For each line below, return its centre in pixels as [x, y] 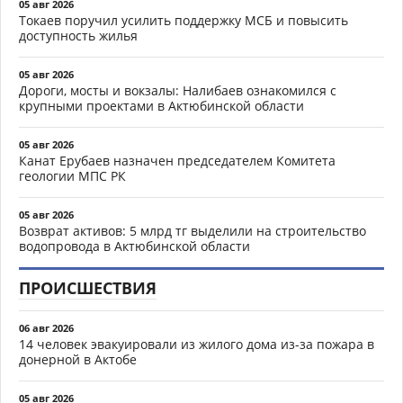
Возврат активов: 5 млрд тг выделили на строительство [193, 231]
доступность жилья [78, 36]
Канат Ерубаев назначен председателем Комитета [177, 161]
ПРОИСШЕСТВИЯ [88, 288]
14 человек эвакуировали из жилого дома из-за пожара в [197, 344]
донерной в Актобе [78, 359]
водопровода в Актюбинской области [134, 246]
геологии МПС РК [72, 176]
